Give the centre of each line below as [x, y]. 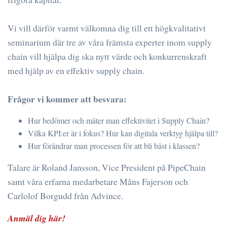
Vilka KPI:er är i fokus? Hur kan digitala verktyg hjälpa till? [123, 133]
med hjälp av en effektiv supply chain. [76, 70]
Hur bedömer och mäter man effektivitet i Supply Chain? [119, 120]
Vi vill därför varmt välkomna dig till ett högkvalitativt [107, 28]
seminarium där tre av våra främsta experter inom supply [110, 42]
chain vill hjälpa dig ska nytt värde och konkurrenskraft [107, 56]
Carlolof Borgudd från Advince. [65, 195]
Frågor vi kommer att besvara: [67, 99]
